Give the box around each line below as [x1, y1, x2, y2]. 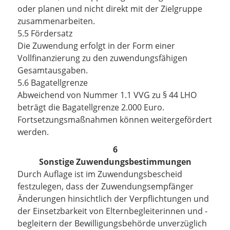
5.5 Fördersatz [17, 28, 72, 39]
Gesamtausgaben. [17, 65, 88, 76]
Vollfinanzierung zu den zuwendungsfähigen [17, 52, 187, 64]
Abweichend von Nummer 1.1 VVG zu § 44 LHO [17, 89, 197, 101]
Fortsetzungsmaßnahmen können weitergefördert [17, 114, 212, 125]
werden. [17, 126, 49, 138]
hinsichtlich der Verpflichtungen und [68, 193, 209, 204]
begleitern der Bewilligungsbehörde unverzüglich [17, 218, 207, 229]
